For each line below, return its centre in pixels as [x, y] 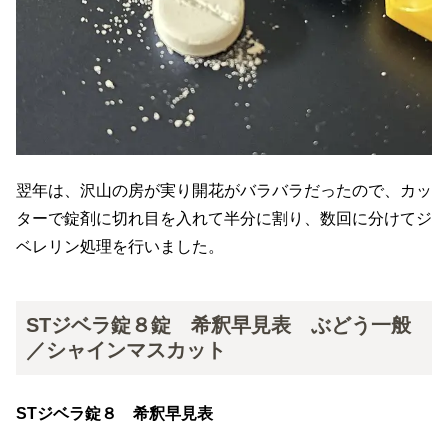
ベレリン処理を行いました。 [120, 246]
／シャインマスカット [126, 349]
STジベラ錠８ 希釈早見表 [114, 414]
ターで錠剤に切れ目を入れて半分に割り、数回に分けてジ [224, 218]
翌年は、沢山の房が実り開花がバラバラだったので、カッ [224, 190]
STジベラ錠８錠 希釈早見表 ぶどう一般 [218, 324]
